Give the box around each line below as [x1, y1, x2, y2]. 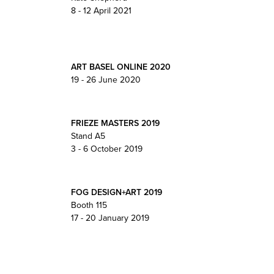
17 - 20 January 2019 [70, 212, 149, 224]
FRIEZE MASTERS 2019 [70, 117, 160, 129]
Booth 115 [70, 199, 107, 211]
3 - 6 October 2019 [70, 143, 143, 155]
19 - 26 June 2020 [70, 73, 141, 86]
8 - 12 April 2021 [70, 4, 131, 17]
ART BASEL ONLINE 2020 [70, 61, 171, 73]
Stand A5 [70, 130, 105, 142]
